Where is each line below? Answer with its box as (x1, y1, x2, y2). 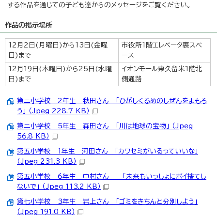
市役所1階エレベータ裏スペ (122, 42, 202, 48)
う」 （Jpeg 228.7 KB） (17, 108, 90, 114)
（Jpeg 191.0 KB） (17, 208, 75, 215)
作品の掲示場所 (5, 21, 52, 29)
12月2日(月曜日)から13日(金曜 (8, 42, 108, 48)
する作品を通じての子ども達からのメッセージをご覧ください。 (7, 1, 191, 8)
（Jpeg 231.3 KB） (17, 158, 77, 165)
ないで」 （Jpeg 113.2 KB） (17, 183, 101, 190)
